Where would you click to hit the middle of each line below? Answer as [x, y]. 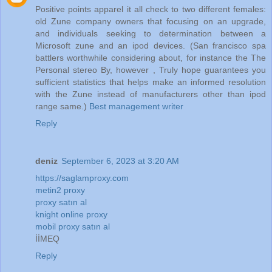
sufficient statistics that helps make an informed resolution [151, 82]
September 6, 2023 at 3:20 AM [120, 161]
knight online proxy [71, 214]
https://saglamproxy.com [82, 178]
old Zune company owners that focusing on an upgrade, [151, 22]
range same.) [62, 107]
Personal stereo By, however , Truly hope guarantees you [151, 70]
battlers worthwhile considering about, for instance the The [151, 58]
